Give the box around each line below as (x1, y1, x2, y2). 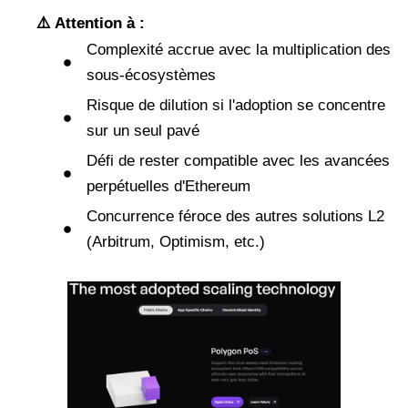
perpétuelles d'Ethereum (87, 178, 250, 196)
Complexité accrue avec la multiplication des (87, 41, 391, 59)
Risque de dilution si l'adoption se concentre (87, 97, 385, 115)
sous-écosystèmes (87, 66, 216, 85)
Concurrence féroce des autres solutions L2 (87, 208, 384, 226)
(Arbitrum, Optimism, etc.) (87, 233, 265, 251)
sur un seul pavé (87, 122, 199, 140)
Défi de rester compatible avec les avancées (87, 152, 390, 170)
